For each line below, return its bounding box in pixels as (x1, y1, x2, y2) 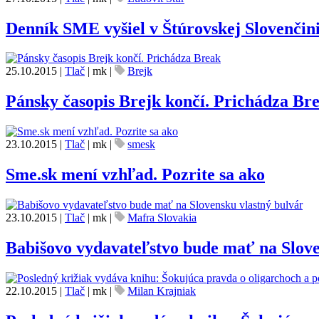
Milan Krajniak (127, 284, 196, 297)
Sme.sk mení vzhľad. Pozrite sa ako (6, 165, 265, 184)
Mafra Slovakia (127, 211, 197, 224)
